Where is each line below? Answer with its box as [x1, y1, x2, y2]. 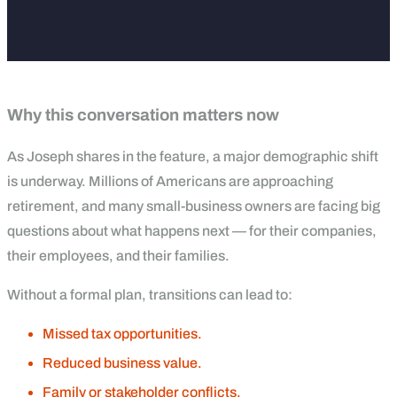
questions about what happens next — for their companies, [7, 222, 377, 238]
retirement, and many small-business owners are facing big [7, 198, 380, 214]
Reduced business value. [43, 354, 202, 370]
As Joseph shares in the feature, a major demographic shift [7, 148, 378, 164]
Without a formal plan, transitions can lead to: [7, 286, 292, 302]
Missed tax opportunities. [43, 325, 202, 341]
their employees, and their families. [7, 247, 230, 263]
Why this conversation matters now [7, 106, 279, 125]
